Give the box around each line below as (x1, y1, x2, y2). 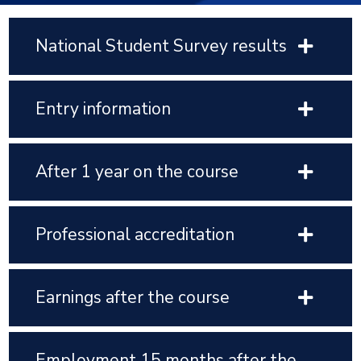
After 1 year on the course (35, 160, 239, 183)
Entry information (35, 98, 172, 120)
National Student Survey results (35, 35, 288, 57)
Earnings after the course (35, 286, 230, 309)
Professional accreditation (35, 223, 235, 246)
